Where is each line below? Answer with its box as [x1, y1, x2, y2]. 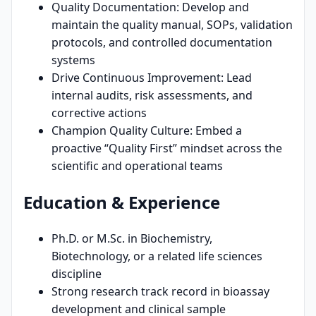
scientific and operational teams [51, 158, 223, 174]
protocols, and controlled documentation [51, 35, 272, 51]
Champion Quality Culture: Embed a [51, 123, 242, 139]
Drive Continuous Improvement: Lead [51, 70, 252, 86]
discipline [51, 266, 102, 282]
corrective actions [51, 105, 147, 121]
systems [51, 52, 95, 68]
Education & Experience [23, 190, 220, 214]
